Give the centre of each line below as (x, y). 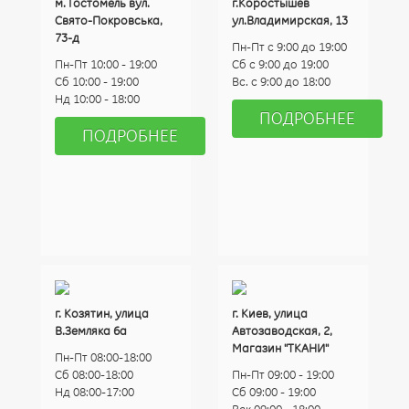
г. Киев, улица (270, 313)
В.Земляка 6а (91, 330)
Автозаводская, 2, (282, 330)
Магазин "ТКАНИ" (280, 348)
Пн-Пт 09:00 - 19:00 (283, 374)
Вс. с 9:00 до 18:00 (281, 81)
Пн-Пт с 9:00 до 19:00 (289, 47)
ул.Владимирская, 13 (290, 20)
